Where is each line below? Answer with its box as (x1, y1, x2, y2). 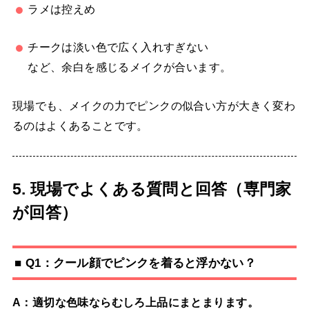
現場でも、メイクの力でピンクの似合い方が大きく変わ (12, 99, 296, 112)
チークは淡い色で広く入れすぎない (28, 41, 209, 54)
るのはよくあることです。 (12, 119, 148, 132)
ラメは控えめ (28, 2, 96, 15)
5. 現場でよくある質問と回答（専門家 (12, 179, 292, 198)
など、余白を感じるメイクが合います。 (28, 61, 232, 74)
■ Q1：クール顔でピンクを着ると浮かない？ (14, 255, 256, 270)
